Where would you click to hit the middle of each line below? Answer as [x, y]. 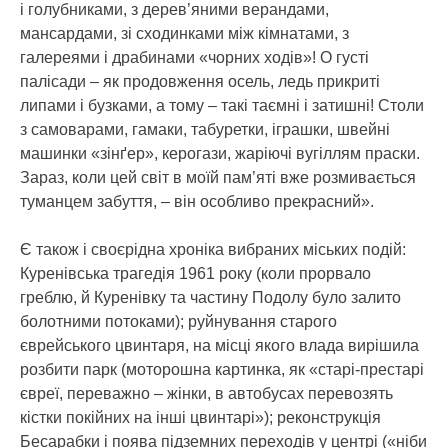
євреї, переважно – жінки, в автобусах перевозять [206, 393]
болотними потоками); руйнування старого [178, 321]
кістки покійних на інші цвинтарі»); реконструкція [200, 417]
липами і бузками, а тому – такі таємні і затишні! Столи [222, 105]
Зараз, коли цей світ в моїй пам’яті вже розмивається [218, 177]
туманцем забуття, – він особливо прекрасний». [197, 201]
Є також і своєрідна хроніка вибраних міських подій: [213, 249]
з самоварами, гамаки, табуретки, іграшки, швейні [205, 129]
